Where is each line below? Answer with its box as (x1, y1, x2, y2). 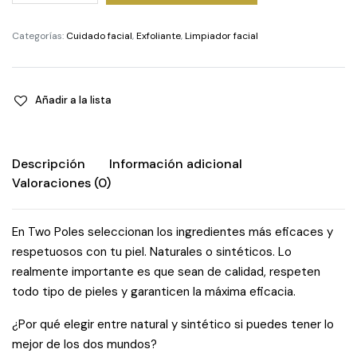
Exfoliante (136, 29, 181, 42)
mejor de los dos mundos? (12, 336, 157, 352)
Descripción (12, 155, 85, 172)
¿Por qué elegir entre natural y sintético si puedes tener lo (12, 316, 334, 332)
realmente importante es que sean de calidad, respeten (12, 264, 320, 280)
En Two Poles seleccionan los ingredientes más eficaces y (12, 224, 333, 240)
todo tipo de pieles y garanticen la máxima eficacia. (12, 284, 296, 300)
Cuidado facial (66, 29, 132, 42)
